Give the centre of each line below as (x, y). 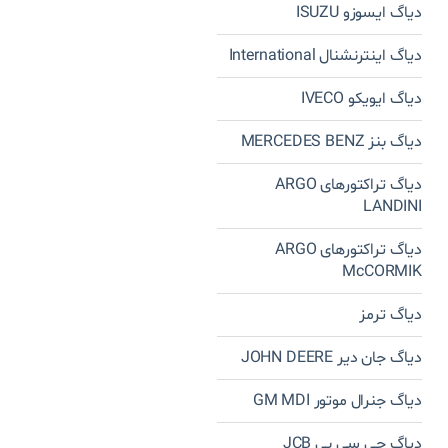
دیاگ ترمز (390, 314)
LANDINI (392, 206)
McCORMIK (382, 271)
